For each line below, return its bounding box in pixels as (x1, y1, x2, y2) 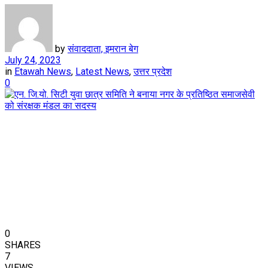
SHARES (5, 239, 41, 251)
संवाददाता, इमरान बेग (68, 42, 138, 54)
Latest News (75, 65, 129, 77)
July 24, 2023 (5, 54, 61, 66)
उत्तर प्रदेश (133, 65, 172, 77)
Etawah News (14, 65, 71, 77)
